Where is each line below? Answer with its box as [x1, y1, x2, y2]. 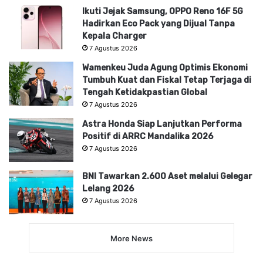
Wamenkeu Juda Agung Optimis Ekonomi [82, 62, 248, 73]
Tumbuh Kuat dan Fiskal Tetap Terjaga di [82, 75, 251, 85]
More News [110, 233, 153, 243]
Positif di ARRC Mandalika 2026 [82, 131, 213, 141]
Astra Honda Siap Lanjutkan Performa [82, 119, 242, 129]
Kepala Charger [82, 31, 147, 41]
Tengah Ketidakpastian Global [82, 87, 207, 97]
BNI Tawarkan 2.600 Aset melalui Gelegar [82, 171, 252, 181]
